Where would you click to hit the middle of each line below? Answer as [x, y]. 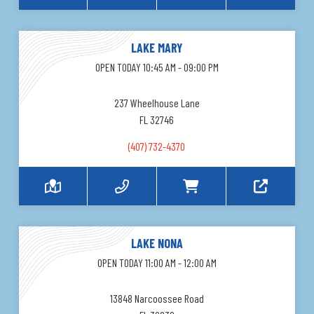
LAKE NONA [157, 244]
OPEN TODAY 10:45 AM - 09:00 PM [157, 67]
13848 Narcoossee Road [157, 299]
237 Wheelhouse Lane [157, 103]
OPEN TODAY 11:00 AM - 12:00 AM [157, 263]
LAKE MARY [157, 48]
